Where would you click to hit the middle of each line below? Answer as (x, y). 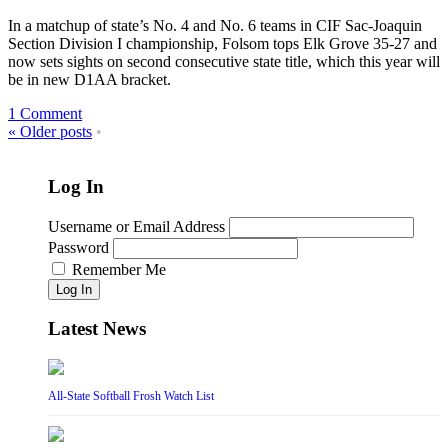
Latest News (97, 329)
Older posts (54, 132)
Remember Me (119, 269)
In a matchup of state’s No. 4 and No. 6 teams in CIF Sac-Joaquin (215, 26)
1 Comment (45, 114)
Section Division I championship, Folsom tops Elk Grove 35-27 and (222, 44)
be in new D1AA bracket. (89, 80)
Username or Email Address (136, 226)
